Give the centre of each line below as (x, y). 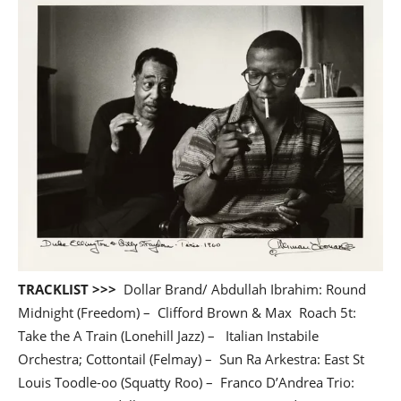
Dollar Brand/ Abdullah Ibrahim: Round (241, 289)
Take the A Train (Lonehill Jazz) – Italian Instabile (168, 335)
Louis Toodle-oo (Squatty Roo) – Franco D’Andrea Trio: (186, 382)
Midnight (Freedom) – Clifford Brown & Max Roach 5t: (187, 312)
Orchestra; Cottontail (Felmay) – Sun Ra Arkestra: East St (191, 358)
